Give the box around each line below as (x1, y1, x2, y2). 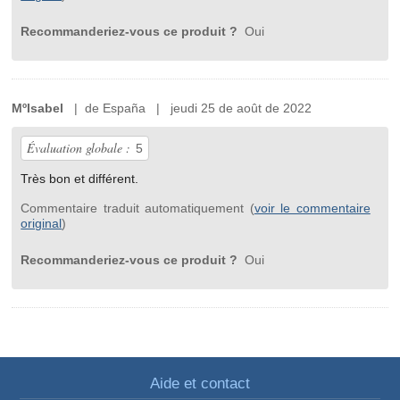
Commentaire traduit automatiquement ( (21, 201, 254, 216)
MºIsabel (12, 101, 64, 116)
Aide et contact (150, 375, 250, 393)
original (21, 216, 62, 231)
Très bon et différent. (21, 171, 139, 187)
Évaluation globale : (27, 139, 131, 157)
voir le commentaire (254, 201, 371, 216)
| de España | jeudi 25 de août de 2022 (63, 101, 312, 116)
